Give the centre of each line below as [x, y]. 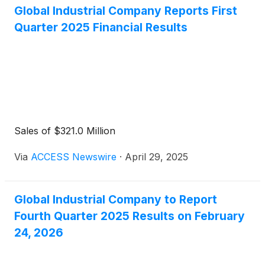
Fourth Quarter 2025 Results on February [130, 216]
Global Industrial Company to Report [116, 199]
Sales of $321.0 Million [65, 130]
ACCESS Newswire [74, 156]
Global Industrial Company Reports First [126, 10]
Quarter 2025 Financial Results [101, 27]
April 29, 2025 [156, 156]
